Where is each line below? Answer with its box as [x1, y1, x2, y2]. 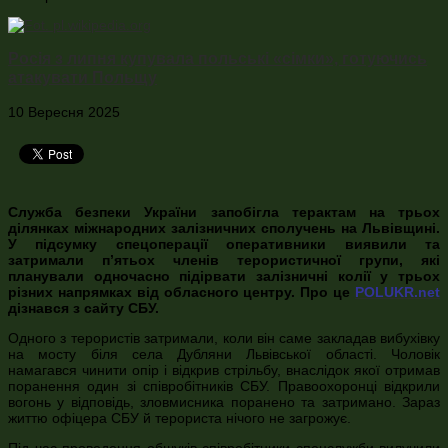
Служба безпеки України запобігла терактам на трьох [8, 203, 440, 220]
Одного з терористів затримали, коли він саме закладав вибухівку [8, 329, 440, 346]
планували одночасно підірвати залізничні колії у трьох [8, 267, 440, 284]
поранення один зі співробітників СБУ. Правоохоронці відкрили [8, 377, 440, 394]
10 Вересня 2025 [8, 103, 120, 120]
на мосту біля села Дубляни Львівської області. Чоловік [8, 345, 440, 362]
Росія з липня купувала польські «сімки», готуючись [8, 49, 427, 68]
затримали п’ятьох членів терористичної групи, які [8, 251, 440, 268]
